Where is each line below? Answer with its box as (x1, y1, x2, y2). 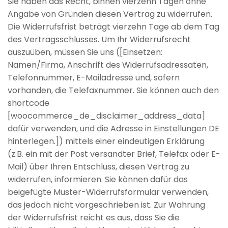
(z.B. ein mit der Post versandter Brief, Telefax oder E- (8, 148, 220, 160)
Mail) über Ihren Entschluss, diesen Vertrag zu (8, 161, 189, 173)
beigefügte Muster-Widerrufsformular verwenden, (8, 186, 209, 198)
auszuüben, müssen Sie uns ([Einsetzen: (8, 46, 162, 59)
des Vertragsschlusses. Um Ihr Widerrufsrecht (8, 34, 191, 46)
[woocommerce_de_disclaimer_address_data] (8, 110, 205, 122)
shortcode (8, 97, 49, 109)
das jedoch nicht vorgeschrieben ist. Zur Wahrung (8, 199, 205, 211)
